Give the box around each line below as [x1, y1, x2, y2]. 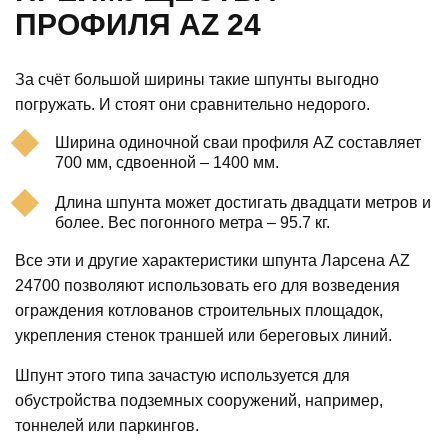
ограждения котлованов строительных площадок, [15, 302, 383, 320]
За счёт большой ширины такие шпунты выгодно [15, 71, 379, 89]
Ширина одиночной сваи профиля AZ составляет [55, 134, 421, 152]
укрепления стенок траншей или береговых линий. [15, 327, 392, 345]
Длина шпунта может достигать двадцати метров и [55, 194, 431, 212]
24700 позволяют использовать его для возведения [15, 277, 400, 295]
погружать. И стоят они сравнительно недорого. [15, 96, 370, 114]
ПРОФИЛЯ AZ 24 [15, 8, 261, 42]
